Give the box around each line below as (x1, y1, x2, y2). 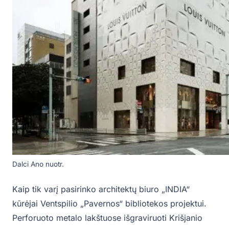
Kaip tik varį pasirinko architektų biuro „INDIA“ (12, 184, 190, 195)
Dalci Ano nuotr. (12, 160, 64, 169)
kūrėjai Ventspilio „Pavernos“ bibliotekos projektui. (12, 198, 207, 209)
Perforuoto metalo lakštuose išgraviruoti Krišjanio (12, 213, 202, 223)
